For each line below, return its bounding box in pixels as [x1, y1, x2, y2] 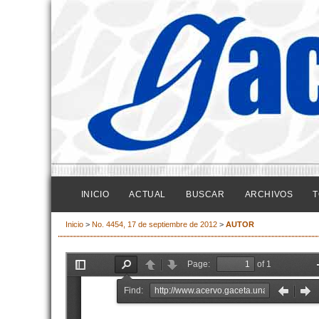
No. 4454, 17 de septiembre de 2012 [92, 220, 217, 229]
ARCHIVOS [244, 189, 293, 199]
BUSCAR [185, 189, 225, 199]
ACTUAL [129, 189, 166, 199]
